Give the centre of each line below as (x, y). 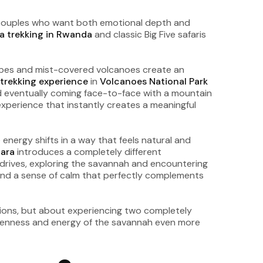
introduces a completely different (88, 152)
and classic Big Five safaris (149, 34)
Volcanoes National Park (154, 81)
